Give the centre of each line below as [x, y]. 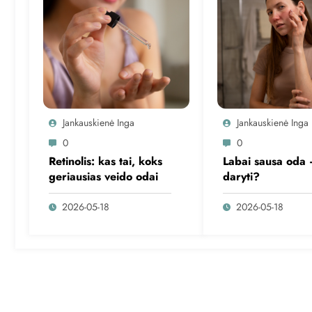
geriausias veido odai [103, 176]
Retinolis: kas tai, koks [106, 161]
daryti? [241, 176]
